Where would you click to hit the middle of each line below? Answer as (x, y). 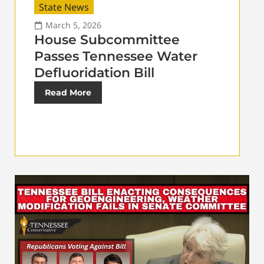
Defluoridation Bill (94, 73)
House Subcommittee (107, 40)
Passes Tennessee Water (116, 57)
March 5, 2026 (73, 25)
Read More (68, 93)
